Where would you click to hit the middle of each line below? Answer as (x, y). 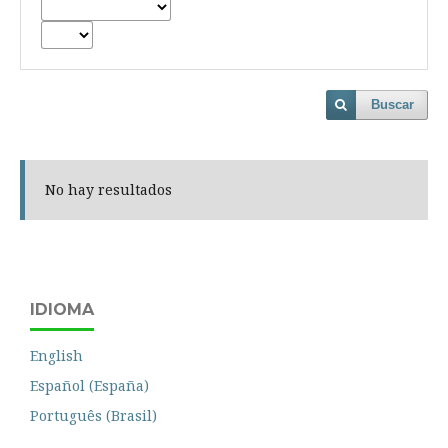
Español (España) (89, 385)
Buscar (392, 104)
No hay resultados (108, 189)
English (56, 355)
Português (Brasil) (93, 415)
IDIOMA (62, 309)
